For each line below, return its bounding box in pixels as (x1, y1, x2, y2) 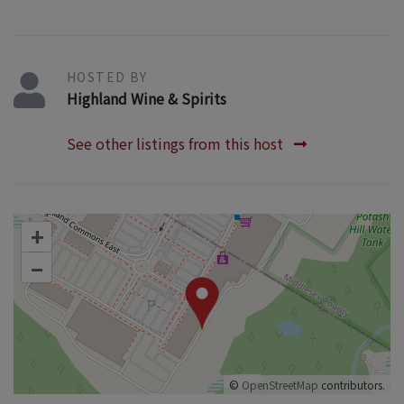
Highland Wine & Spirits (67, 87, 226, 109)
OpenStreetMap (242, 377, 318, 392)
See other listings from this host (67, 133, 287, 154)
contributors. (318, 377, 385, 392)
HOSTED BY (67, 68, 148, 86)
